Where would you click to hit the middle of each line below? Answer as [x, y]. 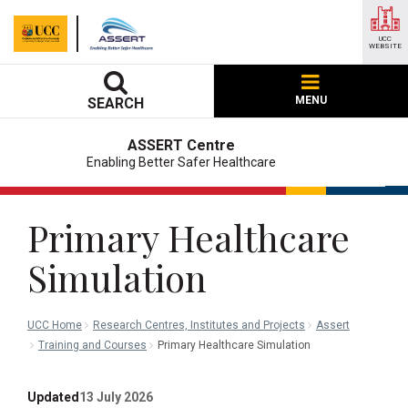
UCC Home [55, 325]
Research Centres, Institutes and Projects [199, 325]
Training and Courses [92, 345]
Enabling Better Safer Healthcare [181, 162]
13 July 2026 [116, 397]
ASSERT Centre [181, 145]
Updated [53, 397]
